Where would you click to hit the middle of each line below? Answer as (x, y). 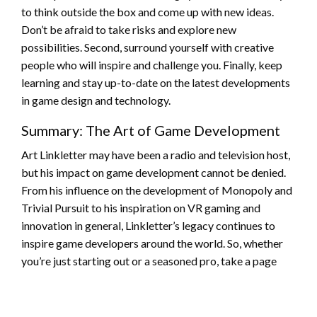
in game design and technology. (96, 100)
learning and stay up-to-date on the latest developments (156, 82)
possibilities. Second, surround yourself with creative (148, 47)
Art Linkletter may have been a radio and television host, (156, 154)
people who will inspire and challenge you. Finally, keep (152, 64)
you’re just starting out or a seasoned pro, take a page (149, 260)
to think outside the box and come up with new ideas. (148, 11)
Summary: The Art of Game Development (151, 130)
